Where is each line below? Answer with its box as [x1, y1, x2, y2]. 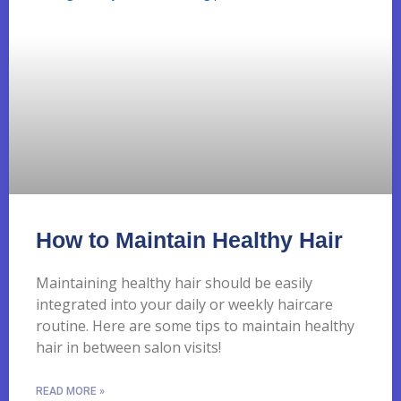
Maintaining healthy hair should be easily [36, 272, 312, 293]
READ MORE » [36, 384, 105, 397]
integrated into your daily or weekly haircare [36, 294, 333, 314]
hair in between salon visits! [36, 337, 221, 357]
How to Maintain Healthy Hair [36, 226, 343, 252]
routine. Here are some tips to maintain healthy [36, 315, 354, 336]
